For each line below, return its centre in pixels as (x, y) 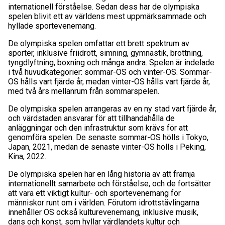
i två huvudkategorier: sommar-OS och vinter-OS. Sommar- (110, 72)
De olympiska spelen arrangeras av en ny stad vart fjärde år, (112, 109)
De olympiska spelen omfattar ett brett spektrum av (99, 44)
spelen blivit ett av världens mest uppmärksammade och (107, 17)
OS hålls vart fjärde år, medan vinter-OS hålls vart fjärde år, (109, 82)
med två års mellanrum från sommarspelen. (84, 91)
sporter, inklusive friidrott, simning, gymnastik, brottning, (105, 53)
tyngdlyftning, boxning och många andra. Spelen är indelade (111, 63)
